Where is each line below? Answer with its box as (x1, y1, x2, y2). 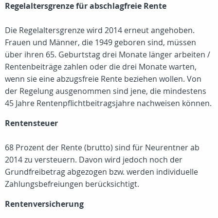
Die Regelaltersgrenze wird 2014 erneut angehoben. (5, 25, 195, 36)
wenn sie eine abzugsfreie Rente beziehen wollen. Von (5, 73, 201, 84)
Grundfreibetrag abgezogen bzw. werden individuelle (5, 166, 198, 177)
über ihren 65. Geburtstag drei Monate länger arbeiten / (5, 49, 210, 60)
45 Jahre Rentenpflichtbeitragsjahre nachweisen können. (5, 98, 212, 109)
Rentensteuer (5, 118, 58, 128)
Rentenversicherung (5, 199, 84, 209)
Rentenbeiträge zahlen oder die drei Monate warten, (5, 61, 197, 72)
